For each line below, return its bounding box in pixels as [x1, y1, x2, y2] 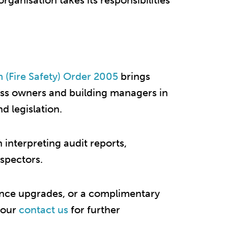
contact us [19, 204, 68, 216]
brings [118, 70, 150, 83]
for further [68, 204, 120, 216]
